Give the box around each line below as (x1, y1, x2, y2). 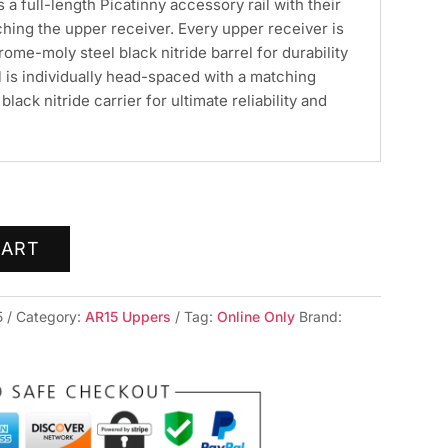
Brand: (299, 308, 343, 326)
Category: (16, 308, 86, 326)
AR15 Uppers (85, 308, 172, 326)
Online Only (217, 308, 296, 326)
